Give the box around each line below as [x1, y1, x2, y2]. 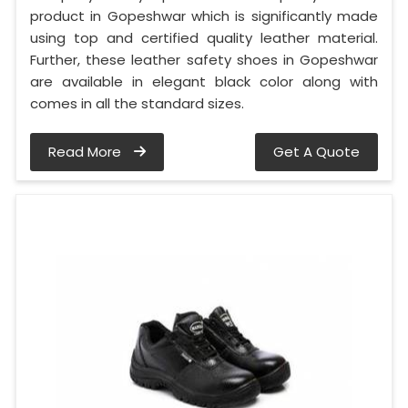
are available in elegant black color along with [30, 72, 378, 92]
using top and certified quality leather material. [30, 28, 378, 48]
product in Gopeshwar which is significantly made [30, 6, 378, 26]
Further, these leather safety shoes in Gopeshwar [30, 50, 378, 70]
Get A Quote [273, 142, 360, 162]
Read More [48, 142, 125, 162]
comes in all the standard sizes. [30, 94, 244, 114]
